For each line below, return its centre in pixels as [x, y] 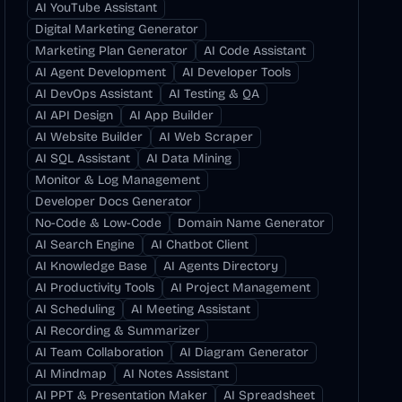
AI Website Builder [89, 137]
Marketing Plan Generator [112, 51]
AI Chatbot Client [200, 245]
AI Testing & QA [214, 94]
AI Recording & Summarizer [118, 331]
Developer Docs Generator [114, 201]
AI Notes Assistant [176, 374]
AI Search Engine [85, 245]
